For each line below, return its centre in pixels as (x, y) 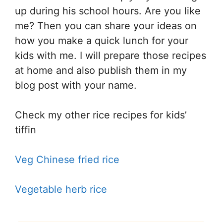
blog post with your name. (76, 85)
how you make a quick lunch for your (102, 41)
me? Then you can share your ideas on (106, 26)
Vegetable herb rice (61, 190)
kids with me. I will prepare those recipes (111, 56)
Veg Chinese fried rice (67, 160)
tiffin (26, 130)
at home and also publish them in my (101, 71)
